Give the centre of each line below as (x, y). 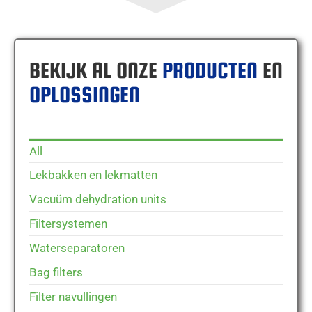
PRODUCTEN (210, 70)
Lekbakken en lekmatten (93, 175)
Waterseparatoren (77, 248)
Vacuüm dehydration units (97, 200)
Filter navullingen (73, 297)
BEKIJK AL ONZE (93, 70)
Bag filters (56, 273)
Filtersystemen (68, 224)
